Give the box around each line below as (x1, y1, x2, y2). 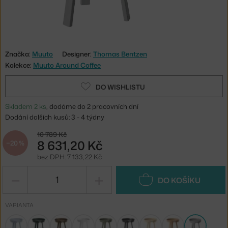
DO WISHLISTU (95, 82, 145, 92)
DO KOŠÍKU (157, 175, 201, 186)
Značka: (5, 49, 32, 59)
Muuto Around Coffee (33, 60, 101, 70)
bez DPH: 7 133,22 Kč (37, 152, 102, 161)
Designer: (62, 49, 93, 59)
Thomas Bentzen (93, 49, 147, 59)
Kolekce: (5, 60, 33, 70)
